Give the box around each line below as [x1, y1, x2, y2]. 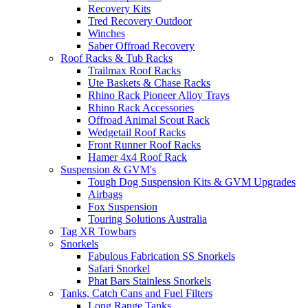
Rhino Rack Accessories [88, 102, 194, 113]
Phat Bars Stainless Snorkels [88, 275, 211, 287]
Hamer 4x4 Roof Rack [88, 151, 187, 163]
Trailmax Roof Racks [88, 65, 181, 76]
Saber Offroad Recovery [88, 40, 195, 52]
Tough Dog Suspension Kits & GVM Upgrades [88, 176, 296, 188]
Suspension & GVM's [60, 164, 156, 175]
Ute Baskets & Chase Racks [88, 77, 210, 89]
